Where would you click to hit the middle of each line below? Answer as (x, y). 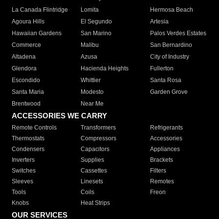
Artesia (159, 22)
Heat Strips (96, 203)
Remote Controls (34, 128)
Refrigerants (166, 128)
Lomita (90, 10)
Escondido (26, 80)
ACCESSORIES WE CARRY (59, 116)
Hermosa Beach (171, 10)
